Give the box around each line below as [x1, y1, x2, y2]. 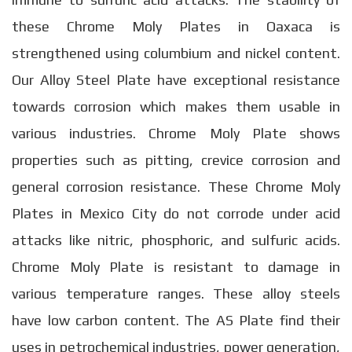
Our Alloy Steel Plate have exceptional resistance [12, 71, 340, 88]
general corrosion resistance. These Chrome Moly [12, 178, 340, 195]
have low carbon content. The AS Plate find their [12, 312, 340, 328]
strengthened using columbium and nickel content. [12, 45, 340, 61]
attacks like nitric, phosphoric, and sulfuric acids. [12, 232, 340, 248]
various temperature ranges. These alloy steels [12, 285, 340, 302]
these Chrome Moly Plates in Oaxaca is [12, 18, 340, 35]
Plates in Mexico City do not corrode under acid [12, 205, 340, 222]
